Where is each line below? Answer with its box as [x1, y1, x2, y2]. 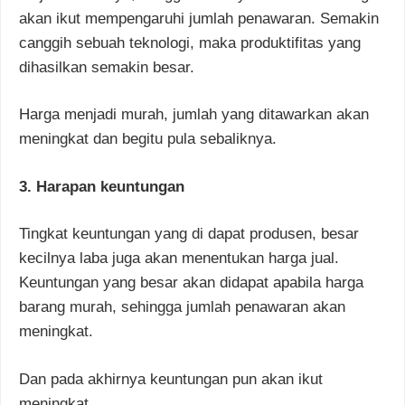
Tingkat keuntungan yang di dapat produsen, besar [19, 225, 359, 243]
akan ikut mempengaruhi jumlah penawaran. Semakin [19, 9, 379, 27]
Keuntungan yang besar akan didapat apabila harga [19, 274, 363, 292]
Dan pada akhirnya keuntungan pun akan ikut [19, 370, 323, 388]
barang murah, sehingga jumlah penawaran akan [19, 298, 345, 316]
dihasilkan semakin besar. [19, 58, 194, 76]
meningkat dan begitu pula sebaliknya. [19, 130, 277, 148]
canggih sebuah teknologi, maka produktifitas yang [19, 33, 361, 52]
